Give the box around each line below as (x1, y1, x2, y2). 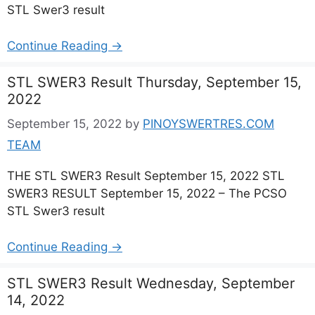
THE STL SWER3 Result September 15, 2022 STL (7, 169, 285, 183)
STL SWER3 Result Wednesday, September (7, 274, 295, 292)
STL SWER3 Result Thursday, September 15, (7, 73, 302, 91)
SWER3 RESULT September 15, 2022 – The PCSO (7, 186, 287, 200)
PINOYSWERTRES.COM (143, 117, 274, 131)
